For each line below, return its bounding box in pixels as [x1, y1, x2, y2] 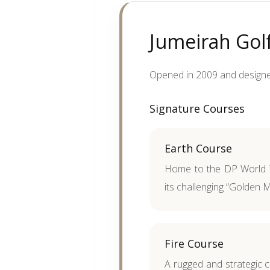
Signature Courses [149, 101, 245, 116]
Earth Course [165, 141, 233, 155]
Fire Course [165, 236, 224, 251]
